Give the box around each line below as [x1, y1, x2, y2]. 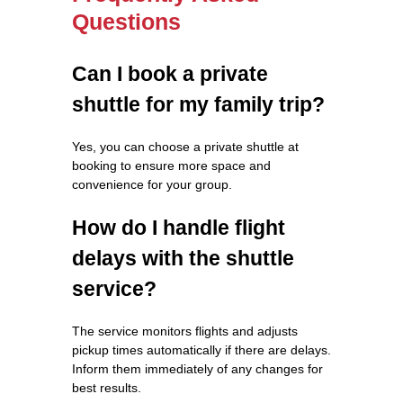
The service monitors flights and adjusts [72, 323, 298, 338]
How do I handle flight [72, 215, 285, 239]
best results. [72, 380, 141, 395]
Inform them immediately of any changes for [72, 361, 323, 376]
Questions [72, 8, 181, 34]
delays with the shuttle [72, 246, 294, 270]
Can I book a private [72, 61, 268, 85]
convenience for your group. [72, 176, 232, 192]
